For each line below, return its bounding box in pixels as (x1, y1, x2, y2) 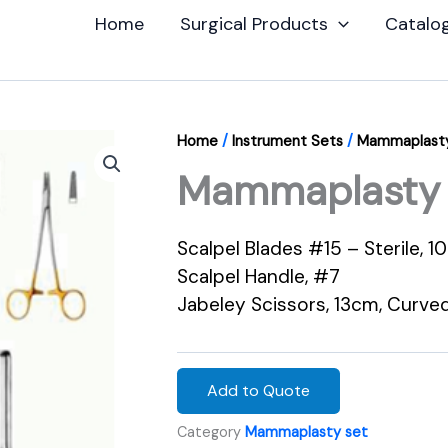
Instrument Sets (232, 131, 343, 151)
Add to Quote (207, 380, 310, 402)
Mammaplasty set (245, 423, 368, 442)
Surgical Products (180, 11, 329, 36)
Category (177, 423, 241, 442)
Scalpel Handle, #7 (177, 263, 340, 289)
